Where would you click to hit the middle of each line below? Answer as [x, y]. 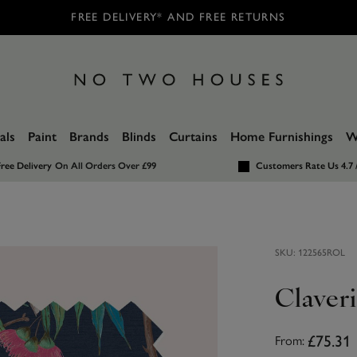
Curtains [193, 137]
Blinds [139, 137]
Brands [89, 137]
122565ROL [321, 253]
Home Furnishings [282, 137]
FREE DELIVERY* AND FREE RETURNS [178, 17]
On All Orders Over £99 [105, 166]
